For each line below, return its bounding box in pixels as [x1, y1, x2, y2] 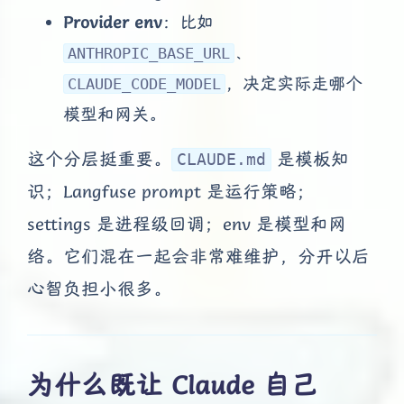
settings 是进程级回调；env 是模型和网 [27, 213, 346, 236]
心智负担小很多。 [27, 278, 171, 301]
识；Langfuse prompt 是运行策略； [27, 180, 315, 204]
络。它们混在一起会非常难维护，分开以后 [27, 245, 370, 269]
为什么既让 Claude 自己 [27, 368, 317, 402]
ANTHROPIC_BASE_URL [68, 44, 230, 63]
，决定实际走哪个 [225, 72, 363, 95]
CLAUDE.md [177, 151, 266, 170]
